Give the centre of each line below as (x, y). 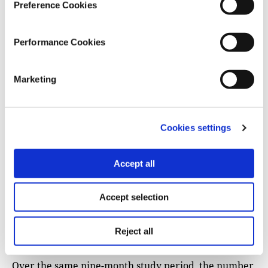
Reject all (134, 231)
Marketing (35, 79)
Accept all (134, 163)
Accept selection (134, 197)
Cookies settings (196, 127)
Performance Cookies (60, 42)
